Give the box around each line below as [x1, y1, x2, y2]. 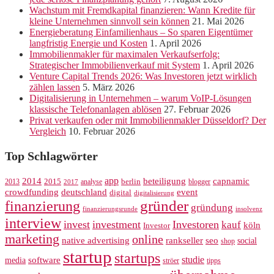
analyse [81, 177, 102, 186]
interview [5, 215, 61, 231]
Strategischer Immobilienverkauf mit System [29, 60, 200, 70]
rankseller [166, 235, 203, 245]
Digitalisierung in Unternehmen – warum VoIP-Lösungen [29, 93, 251, 103]
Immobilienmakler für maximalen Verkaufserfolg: [29, 49, 220, 59]
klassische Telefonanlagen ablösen [29, 104, 161, 114]
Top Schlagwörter [5, 149, 98, 163]
